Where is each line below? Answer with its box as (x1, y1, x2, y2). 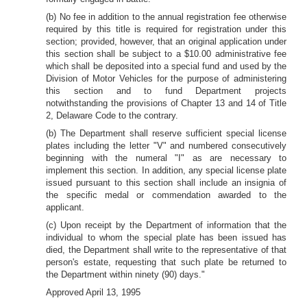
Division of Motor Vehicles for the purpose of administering (46, 73, 286, 84)
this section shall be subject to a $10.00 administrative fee (46, 49, 286, 59)
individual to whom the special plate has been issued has (46, 232, 286, 243)
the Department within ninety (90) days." (46, 269, 206, 280)
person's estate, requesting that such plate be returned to (46, 257, 286, 267)
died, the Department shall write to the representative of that (46, 245, 286, 255)
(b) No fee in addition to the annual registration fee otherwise (46, 12, 286, 22)
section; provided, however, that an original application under (46, 36, 286, 47)
